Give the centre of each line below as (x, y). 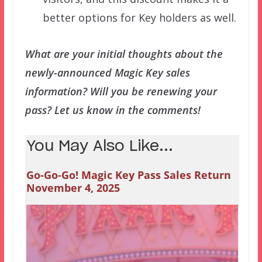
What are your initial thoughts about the (124, 54)
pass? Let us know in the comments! (113, 110)
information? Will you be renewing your (121, 92)
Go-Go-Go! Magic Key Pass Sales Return (128, 175)
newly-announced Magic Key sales (107, 73)
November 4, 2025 (73, 188)
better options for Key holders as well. (139, 18)
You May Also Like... (99, 147)
